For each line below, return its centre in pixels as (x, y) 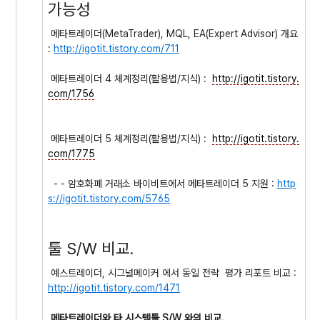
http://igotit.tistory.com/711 (116, 49)
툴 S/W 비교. (91, 248)
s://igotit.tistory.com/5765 (109, 199)
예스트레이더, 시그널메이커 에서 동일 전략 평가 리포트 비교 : (174, 273)
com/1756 (71, 94)
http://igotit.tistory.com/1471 (114, 288)
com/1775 (71, 154)
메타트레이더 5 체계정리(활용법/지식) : (130, 139)
